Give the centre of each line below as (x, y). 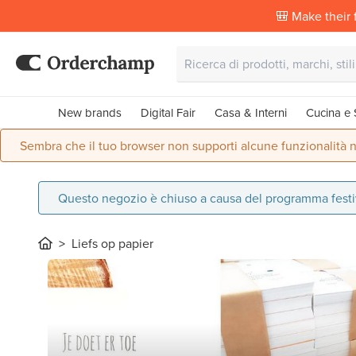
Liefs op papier (112, 243)
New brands (89, 112)
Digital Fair (168, 112)
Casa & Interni (250, 112)
